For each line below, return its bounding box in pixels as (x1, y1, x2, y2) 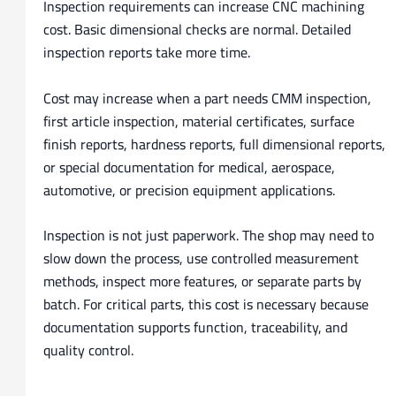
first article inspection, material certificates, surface (42, 107, 354, 134)
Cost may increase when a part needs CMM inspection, (42, 84, 371, 111)
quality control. (42, 337, 133, 364)
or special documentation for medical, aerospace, (42, 153, 335, 180)
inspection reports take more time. (42, 39, 250, 66)
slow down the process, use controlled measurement (42, 245, 359, 272)
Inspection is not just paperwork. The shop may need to (42, 222, 374, 249)
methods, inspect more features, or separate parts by (42, 268, 362, 295)
